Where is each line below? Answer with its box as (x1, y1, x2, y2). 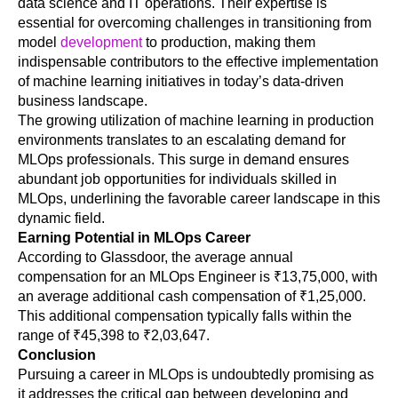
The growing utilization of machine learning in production (18, 112, 374, 128)
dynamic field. (18, 210, 108, 226)
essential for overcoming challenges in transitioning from (18, 14, 371, 30)
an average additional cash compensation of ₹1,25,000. (18, 288, 366, 304)
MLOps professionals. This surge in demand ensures (18, 151, 349, 167)
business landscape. (18, 92, 147, 108)
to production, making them (142, 34, 315, 50)
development (60, 34, 142, 50)
